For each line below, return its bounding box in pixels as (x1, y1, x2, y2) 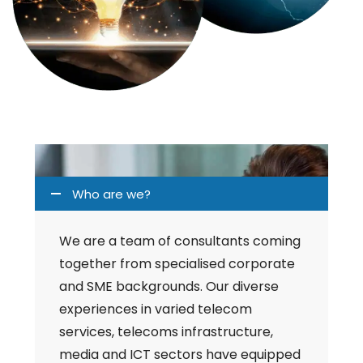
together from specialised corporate (59, 254, 296, 273)
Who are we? (72, 185, 152, 203)
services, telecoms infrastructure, (59, 322, 274, 341)
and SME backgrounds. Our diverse (59, 276, 280, 296)
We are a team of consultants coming (59, 231, 301, 250)
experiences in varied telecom (59, 299, 253, 318)
